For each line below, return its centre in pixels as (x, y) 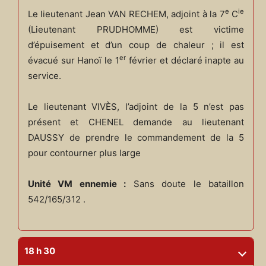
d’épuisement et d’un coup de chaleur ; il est (136, 45)
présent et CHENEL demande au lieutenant (136, 122)
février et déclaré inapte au (185, 60)
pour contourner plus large (84, 153)
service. (44, 75)
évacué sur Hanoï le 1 (74, 60)
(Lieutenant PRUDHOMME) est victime (136, 29)
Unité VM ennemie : (77, 183)
